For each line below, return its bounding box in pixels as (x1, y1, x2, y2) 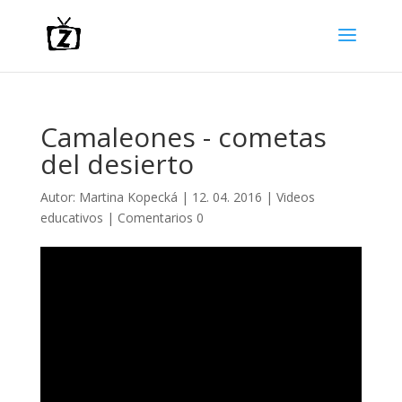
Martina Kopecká (78, 188, 178, 205)
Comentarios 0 (117, 209, 204, 226)
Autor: (39, 188, 79, 205)
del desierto (39, 145, 194, 182)
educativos (39, 209, 103, 226)
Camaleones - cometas (39, 118, 327, 155)
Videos (275, 188, 315, 205)
